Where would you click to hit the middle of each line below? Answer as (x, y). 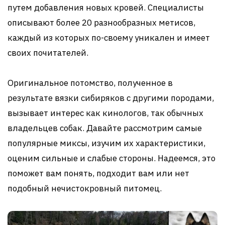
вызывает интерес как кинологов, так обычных (105, 113)
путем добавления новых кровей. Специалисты (106, 8)
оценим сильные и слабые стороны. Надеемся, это (111, 158)
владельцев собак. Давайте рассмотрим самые (105, 128)
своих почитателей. (48, 53)
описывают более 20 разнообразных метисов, (101, 23)
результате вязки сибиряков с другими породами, (111, 98)
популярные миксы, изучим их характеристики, (106, 143)
